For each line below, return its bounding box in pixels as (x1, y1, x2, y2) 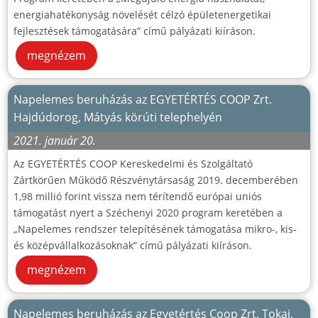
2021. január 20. (13, 133, 96, 149)
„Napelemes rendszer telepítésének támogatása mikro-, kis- (13, 222, 297, 236)
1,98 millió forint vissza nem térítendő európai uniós (13, 190, 262, 204)
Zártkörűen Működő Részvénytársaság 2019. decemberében (13, 173, 298, 187)
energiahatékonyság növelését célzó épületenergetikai (13, 8, 271, 22)
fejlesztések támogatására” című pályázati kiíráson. (13, 24, 256, 38)
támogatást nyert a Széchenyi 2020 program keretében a (13, 206, 283, 220)
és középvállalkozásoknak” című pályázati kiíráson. (13, 238, 252, 253)
